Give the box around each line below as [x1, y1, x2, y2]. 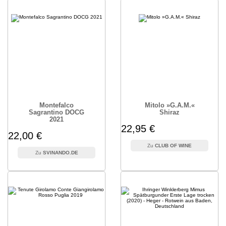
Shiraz [159, 108, 180, 116]
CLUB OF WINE [155, 143, 192, 148]
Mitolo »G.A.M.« [144, 101, 195, 109]
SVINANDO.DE [42, 150, 78, 155]
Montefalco [39, 101, 74, 109]
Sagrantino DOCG [29, 108, 84, 116]
